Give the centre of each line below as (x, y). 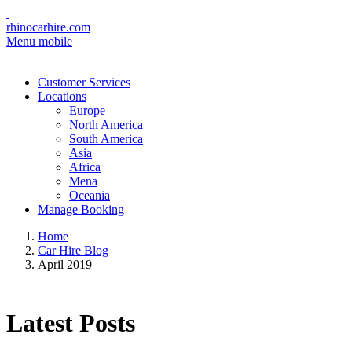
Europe (87, 110)
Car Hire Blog (73, 250)
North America (106, 125)
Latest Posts (71, 323)
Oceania (90, 195)
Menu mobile (39, 41)
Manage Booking (81, 209)
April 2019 (65, 264)
